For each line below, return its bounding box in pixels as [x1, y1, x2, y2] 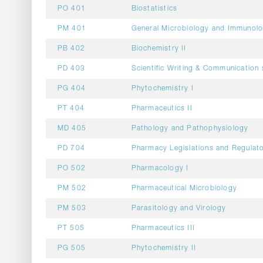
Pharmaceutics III [131, 225, 195, 232]
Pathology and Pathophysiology [131, 125, 249, 132]
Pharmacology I [131, 165, 189, 172]
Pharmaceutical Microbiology [131, 185, 237, 192]
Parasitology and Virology [131, 205, 227, 212]
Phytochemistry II [131, 245, 196, 252]
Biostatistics [131, 5, 178, 12]
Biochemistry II [131, 45, 187, 52]
